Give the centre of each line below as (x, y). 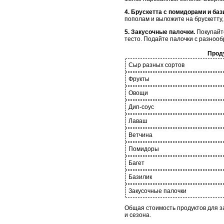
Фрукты (139, 79)
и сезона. (138, 215)
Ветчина (140, 135)
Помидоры (144, 149)
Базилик (140, 177)
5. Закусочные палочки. (160, 32)
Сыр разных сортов (156, 65)
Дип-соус (141, 107)
